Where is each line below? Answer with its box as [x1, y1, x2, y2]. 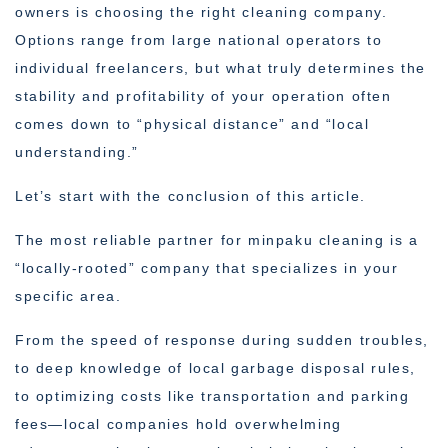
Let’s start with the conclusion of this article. [15, 188, 366, 205]
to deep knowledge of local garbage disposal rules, [15, 360, 417, 377]
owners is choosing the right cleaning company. [15, 4, 388, 21]
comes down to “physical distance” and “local [15, 116, 370, 133]
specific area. [15, 288, 122, 305]
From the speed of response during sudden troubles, [15, 332, 430, 349]
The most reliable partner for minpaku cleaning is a [15, 232, 419, 249]
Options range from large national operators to [15, 32, 383, 49]
